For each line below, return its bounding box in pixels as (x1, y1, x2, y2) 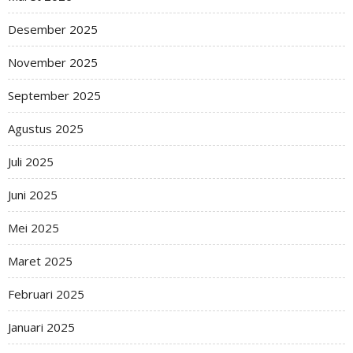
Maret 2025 (8, 253, 72, 269)
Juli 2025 (8, 154, 54, 169)
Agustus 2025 (8, 121, 84, 136)
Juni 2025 (8, 187, 58, 203)
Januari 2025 (8, 319, 75, 335)
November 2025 (8, 54, 98, 70)
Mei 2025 (8, 220, 59, 236)
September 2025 (8, 87, 101, 103)
